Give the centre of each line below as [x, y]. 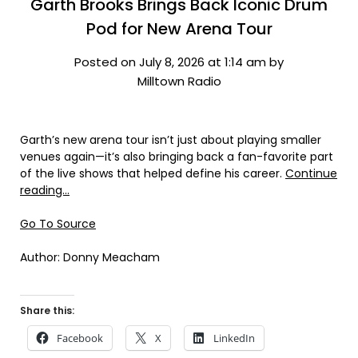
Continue [311, 173]
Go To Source [58, 224]
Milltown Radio [179, 81]
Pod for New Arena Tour [179, 29]
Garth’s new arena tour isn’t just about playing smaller [171, 140]
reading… [45, 190]
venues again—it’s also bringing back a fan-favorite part [177, 157]
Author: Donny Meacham [90, 257]
